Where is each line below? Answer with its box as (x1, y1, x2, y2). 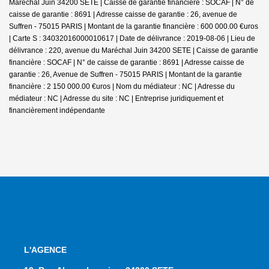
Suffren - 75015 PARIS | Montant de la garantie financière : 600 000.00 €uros (9, 22, 258, 31)
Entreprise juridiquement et (135, 94, 223, 103)
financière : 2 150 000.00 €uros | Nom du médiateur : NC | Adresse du (9, 82, 235, 91)
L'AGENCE (24, 244, 67, 255)
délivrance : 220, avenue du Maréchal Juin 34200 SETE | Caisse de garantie (9, 46, 258, 55)
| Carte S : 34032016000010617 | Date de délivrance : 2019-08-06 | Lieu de (9, 34, 255, 43)
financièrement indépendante (9, 106, 105, 115)
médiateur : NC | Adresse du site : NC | (9, 94, 135, 103)
